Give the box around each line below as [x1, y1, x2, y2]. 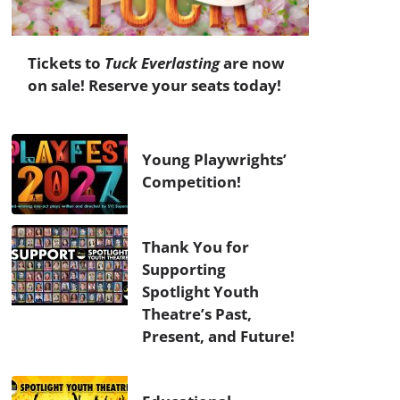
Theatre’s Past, [142, 303, 252, 325]
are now [220, 52, 285, 74]
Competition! [142, 171, 241, 193]
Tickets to [28, 52, 104, 74]
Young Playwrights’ [142, 148, 287, 171]
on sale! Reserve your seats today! [28, 74, 281, 96]
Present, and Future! [142, 325, 295, 347]
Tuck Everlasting [104, 52, 220, 74]
